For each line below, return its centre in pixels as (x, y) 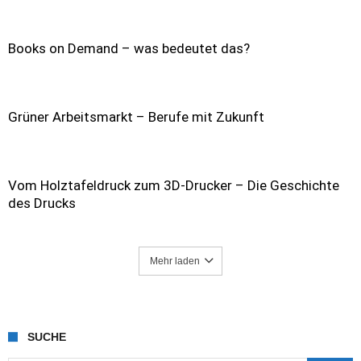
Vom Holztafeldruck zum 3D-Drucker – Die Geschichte (174, 185)
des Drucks (42, 203)
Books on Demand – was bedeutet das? (129, 48)
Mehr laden (175, 261)
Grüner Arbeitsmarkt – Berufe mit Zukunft (136, 117)
